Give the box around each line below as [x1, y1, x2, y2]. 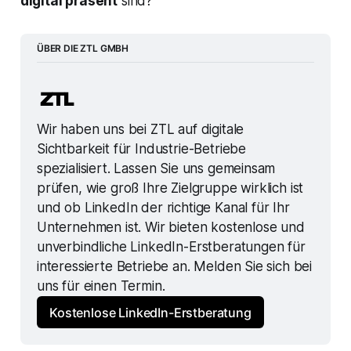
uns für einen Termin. [36, 278, 165, 295]
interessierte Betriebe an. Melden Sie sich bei [36, 259, 313, 275]
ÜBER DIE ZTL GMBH [36, 42, 129, 54]
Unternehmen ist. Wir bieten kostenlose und [36, 219, 305, 236]
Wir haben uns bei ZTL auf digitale [36, 121, 244, 138]
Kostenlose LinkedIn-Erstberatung [49, 304, 251, 320]
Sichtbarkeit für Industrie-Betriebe [36, 141, 247, 157]
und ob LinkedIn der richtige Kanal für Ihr [36, 200, 290, 216]
